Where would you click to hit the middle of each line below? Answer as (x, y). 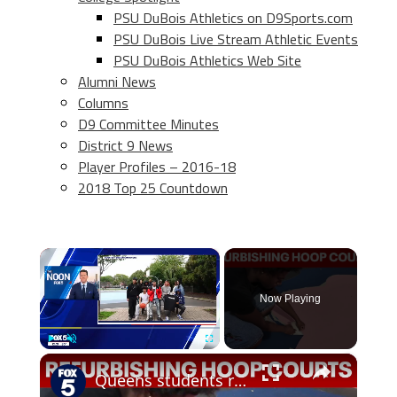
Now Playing (291, 299)
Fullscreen (225, 357)
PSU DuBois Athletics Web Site (207, 60)
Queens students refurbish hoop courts (240, 380)
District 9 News (125, 145)
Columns (103, 103)
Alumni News (117, 82)
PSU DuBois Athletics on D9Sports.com (233, 18)
